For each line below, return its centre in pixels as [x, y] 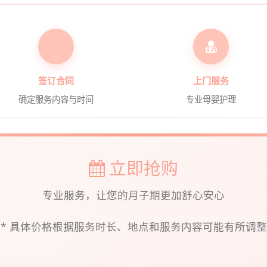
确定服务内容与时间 [56, 99]
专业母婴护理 [211, 99]
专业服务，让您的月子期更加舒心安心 [133, 195]
